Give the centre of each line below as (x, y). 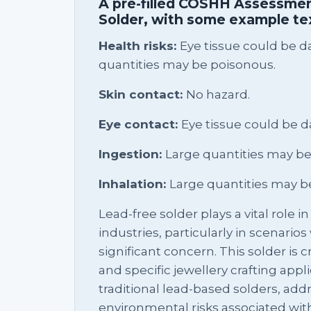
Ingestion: (132, 154)
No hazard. (218, 94)
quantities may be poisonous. (187, 64)
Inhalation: (134, 184)
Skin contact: (142, 94)
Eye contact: (140, 124)
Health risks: (139, 45)
